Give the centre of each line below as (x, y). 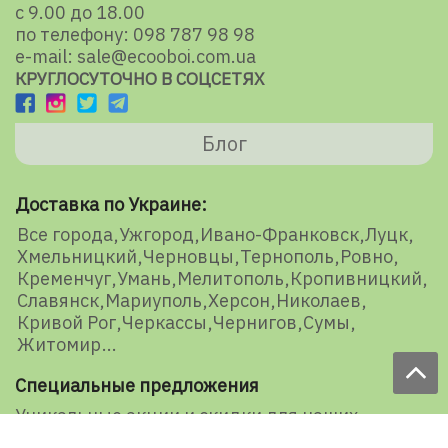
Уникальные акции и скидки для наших (186, 415)
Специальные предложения (137, 385)
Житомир (59, 344)
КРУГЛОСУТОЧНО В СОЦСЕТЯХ (139, 79)
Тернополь (287, 256)
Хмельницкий (77, 256)
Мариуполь (153, 300)
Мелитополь (230, 278)
